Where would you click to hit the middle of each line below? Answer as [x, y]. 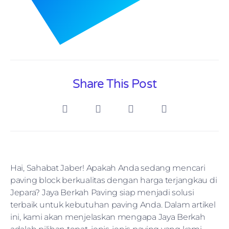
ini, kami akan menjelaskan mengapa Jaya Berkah [108, 217]
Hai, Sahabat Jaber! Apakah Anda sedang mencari [108, 168]
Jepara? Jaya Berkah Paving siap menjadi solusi [102, 192]
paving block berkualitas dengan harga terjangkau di [114, 180]
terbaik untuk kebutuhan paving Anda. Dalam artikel [113, 204]
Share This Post [114, 84]
